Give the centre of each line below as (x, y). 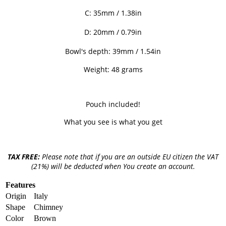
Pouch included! (113, 104)
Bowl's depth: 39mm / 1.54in (113, 51)
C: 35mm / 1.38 (110, 13)
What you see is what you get (113, 122)
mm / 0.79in (122, 32)
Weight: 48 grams (113, 69)
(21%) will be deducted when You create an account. (113, 166)
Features (20, 185)
